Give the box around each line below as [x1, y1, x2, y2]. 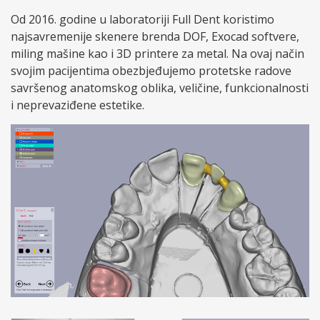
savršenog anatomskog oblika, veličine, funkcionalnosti [11, 80, 309, 96]
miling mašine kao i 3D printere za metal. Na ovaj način [11, 46, 304, 62]
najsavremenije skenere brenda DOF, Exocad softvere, [11, 29, 299, 45]
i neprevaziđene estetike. [11, 97, 144, 114]
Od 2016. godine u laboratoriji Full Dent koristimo [11, 11, 274, 28]
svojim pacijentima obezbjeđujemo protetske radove [11, 63, 291, 79]
